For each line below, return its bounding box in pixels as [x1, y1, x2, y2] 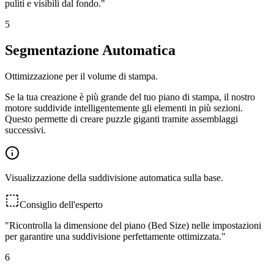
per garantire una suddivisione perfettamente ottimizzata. [5, 231, 221, 242]
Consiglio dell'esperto [20, 199, 103, 210]
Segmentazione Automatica [5, 42, 176, 58]
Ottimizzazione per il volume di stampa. [5, 70, 158, 81]
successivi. [5, 124, 46, 135]
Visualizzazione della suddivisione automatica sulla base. [5, 172, 223, 183]
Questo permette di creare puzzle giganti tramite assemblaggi [5, 113, 238, 124]
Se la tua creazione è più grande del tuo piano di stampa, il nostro [5, 91, 255, 102]
